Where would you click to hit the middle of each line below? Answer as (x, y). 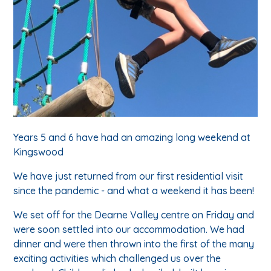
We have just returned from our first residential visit (129, 176)
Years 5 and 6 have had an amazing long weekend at (132, 138)
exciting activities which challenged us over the (117, 259)
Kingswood (39, 152)
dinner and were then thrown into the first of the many (134, 244)
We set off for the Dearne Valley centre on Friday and (134, 215)
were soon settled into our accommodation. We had (129, 230)
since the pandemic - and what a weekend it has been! (134, 191)
